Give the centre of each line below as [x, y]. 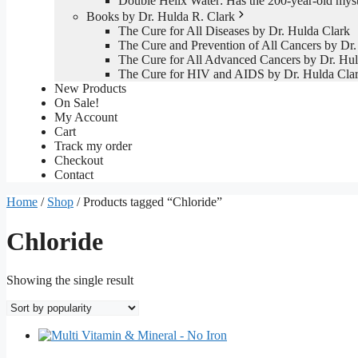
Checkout [79, 161]
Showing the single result [70, 280]
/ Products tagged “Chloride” [148, 202]
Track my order [93, 146]
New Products [90, 89]
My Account [86, 117]
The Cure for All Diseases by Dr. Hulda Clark [234, 31]
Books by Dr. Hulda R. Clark [161, 17]
